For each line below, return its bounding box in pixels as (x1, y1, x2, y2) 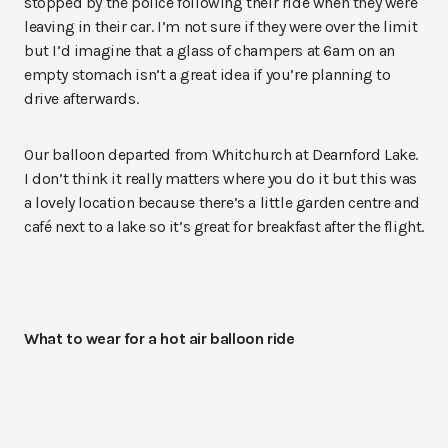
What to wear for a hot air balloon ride (24, 329, 295, 349)
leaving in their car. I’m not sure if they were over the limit (24, 17, 418, 37)
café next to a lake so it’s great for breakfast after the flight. (24, 217, 425, 237)
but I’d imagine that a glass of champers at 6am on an (24, 41, 395, 61)
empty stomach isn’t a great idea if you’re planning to (24, 65, 391, 85)
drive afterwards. (24, 89, 139, 109)
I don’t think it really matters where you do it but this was (24, 169, 418, 189)
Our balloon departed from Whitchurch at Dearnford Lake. (24, 145, 419, 165)
